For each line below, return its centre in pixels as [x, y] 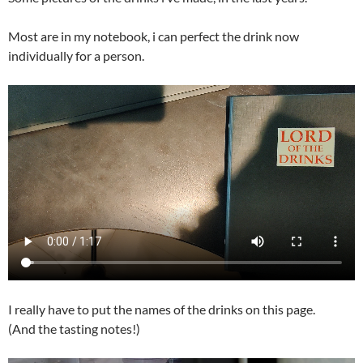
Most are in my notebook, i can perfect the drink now [154, 36]
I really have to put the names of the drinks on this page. [162, 309]
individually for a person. [76, 56]
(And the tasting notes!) [74, 328]
